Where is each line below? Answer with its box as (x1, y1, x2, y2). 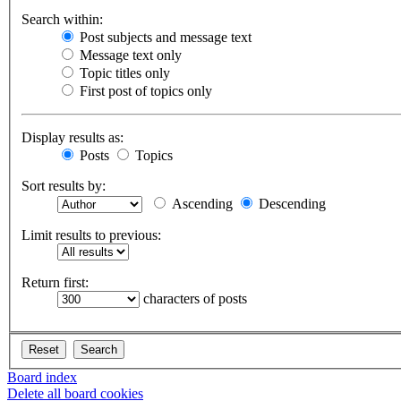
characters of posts (140, 291, 247, 307)
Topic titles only (76, 65, 170, 81)
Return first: (21, 275, 89, 291)
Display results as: (21, 130, 124, 146)
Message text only (76, 47, 182, 64)
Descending (255, 196, 326, 212)
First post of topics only (76, 83, 212, 99)
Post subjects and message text (76, 30, 252, 46)
